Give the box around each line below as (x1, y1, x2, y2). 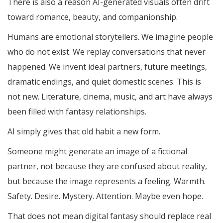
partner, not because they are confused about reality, (7, 161, 207, 172)
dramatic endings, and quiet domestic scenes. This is (7, 76, 201, 88)
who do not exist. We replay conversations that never (7, 46, 206, 58)
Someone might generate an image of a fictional (7, 146, 187, 157)
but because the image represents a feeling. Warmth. (7, 176, 206, 187)
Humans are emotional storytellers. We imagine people (7, 31, 213, 43)
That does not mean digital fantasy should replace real (7, 211, 211, 222)
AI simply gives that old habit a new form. (7, 126, 160, 137)
